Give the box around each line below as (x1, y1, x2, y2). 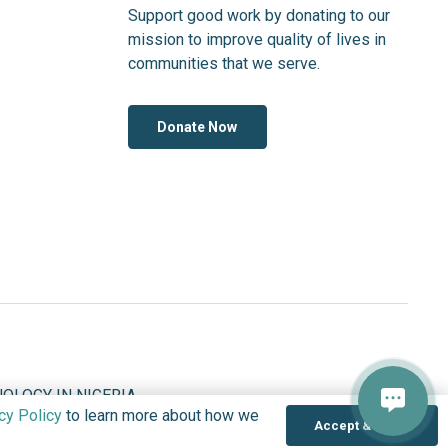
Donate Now (157, 118, 238, 135)
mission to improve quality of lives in (128, 29, 386, 49)
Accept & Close (313, 418, 411, 433)
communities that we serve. (128, 53, 320, 73)
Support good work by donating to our (128, 5, 390, 25)
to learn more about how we (62, 405, 259, 425)
